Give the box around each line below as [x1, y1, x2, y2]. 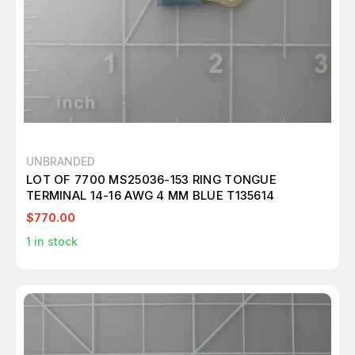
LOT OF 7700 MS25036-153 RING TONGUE [26, 172, 277, 188]
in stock [31, 235, 78, 249]
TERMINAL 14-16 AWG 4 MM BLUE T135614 [26, 188, 275, 204]
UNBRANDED [26, 155, 95, 169]
